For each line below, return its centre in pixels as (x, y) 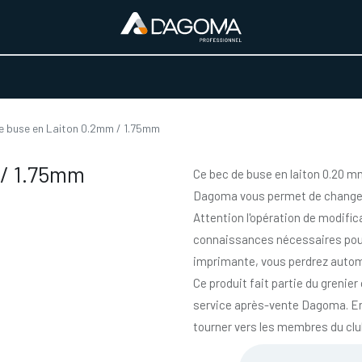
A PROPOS (239, 77)
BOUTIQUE (321, 77)
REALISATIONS (145, 77)
